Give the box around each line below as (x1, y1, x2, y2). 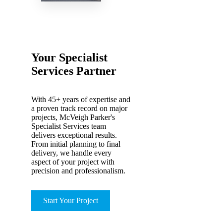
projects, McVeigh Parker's (31, 113, 115, 122)
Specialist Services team (31, 122, 106, 131)
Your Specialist (31, 51, 108, 64)
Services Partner (31, 64, 116, 77)
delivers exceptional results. (31, 131, 117, 140)
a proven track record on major (31, 104, 127, 113)
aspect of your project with (31, 158, 114, 166)
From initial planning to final (31, 140, 120, 149)
